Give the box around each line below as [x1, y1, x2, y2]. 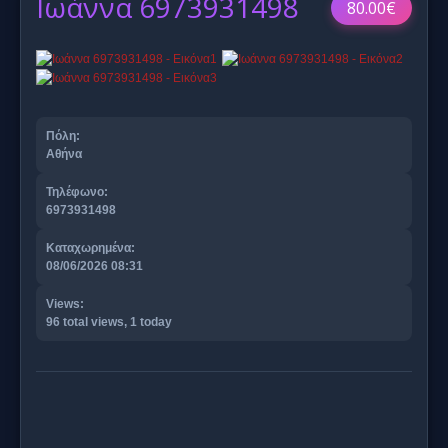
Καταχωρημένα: [46, 240, 135, 255]
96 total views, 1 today [46, 314, 172, 329]
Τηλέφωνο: [46, 184, 108, 199]
